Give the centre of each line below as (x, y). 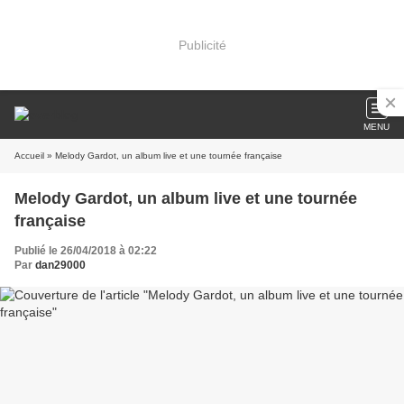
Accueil (29, 156)
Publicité (202, 45)
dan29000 (60, 265)
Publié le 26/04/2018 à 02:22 (86, 251)
